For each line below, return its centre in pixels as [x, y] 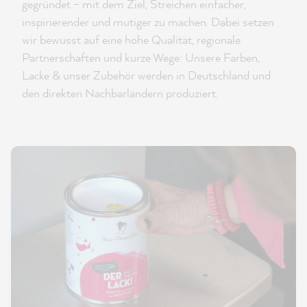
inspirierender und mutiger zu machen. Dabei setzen [148, 21]
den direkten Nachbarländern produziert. [120, 93]
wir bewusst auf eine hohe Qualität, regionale [131, 39]
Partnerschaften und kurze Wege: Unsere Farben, [141, 57]
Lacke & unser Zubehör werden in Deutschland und [146, 75]
